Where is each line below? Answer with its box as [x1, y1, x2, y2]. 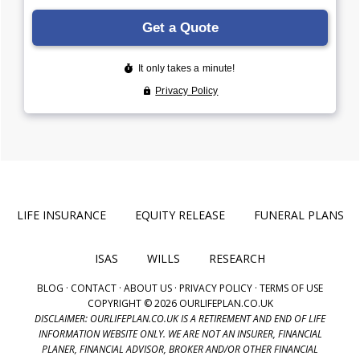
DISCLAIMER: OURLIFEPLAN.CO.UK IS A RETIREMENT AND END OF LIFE [35, 312, 325, 326]
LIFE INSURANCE [16, 207, 106, 223]
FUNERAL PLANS [253, 207, 344, 223]
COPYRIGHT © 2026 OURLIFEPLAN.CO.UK [87, 297, 273, 311]
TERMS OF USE [260, 281, 323, 296]
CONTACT [71, 281, 117, 296]
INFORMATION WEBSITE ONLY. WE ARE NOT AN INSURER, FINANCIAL [38, 327, 322, 342]
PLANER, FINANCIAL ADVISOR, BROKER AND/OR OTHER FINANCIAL [42, 342, 318, 357]
